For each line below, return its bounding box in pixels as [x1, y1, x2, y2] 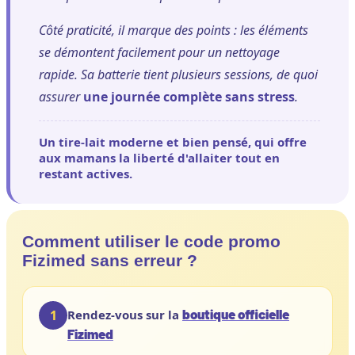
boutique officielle [182, 305, 289, 322]
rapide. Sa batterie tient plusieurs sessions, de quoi [39, 65, 318, 83]
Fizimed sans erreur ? [22, 250, 197, 269]
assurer [39, 87, 83, 105]
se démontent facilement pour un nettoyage [39, 43, 280, 61]
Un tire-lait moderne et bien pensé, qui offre [39, 133, 307, 150]
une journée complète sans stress [83, 87, 295, 105]
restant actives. [39, 165, 132, 181]
